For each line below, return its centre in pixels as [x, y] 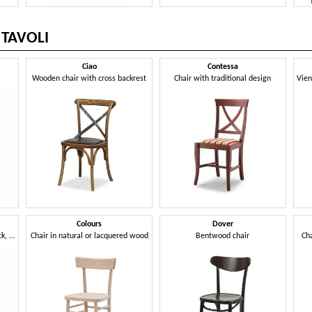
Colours [89, 224]
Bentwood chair [223, 236]
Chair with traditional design [223, 78]
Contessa [223, 67]
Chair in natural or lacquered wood [89, 236]
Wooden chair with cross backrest [89, 78]
